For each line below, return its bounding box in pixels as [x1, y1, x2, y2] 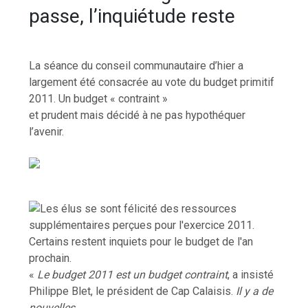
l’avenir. [29, 124, 65, 138]
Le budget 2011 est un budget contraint [34, 267, 228, 281]
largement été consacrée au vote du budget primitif [29, 75, 275, 89]
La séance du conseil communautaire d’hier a [29, 58, 244, 72]
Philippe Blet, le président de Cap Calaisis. [29, 284, 236, 298]
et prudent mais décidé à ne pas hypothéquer [29, 108, 246, 122]
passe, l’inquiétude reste [29, 4, 236, 27]
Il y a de [236, 284, 274, 298]
